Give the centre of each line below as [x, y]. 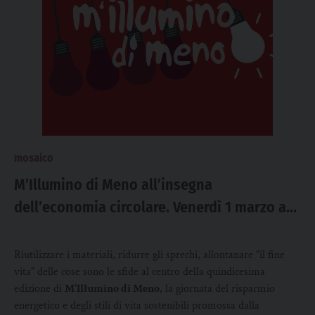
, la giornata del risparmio [217, 289]
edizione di [39, 289]
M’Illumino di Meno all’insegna [113, 185]
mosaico [34, 158]
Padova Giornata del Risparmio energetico [152, 230]
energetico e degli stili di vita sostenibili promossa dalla [137, 306]
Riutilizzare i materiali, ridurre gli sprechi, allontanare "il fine [149, 255]
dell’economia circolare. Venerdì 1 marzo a [150, 207]
